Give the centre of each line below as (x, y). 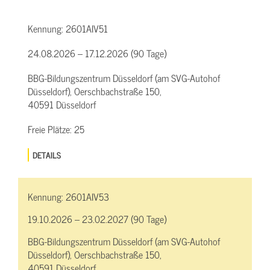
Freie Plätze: (51, 129)
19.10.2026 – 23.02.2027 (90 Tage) (97, 219)
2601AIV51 (87, 28)
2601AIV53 (87, 197)
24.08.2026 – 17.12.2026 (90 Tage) (97, 53)
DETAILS (47, 155)
